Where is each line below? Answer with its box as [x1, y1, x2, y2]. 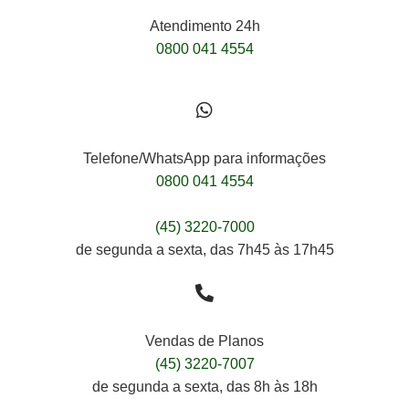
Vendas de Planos [145, 333, 264, 350]
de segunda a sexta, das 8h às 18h [91, 379, 318, 395]
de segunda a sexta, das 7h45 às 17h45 [75, 242, 334, 258]
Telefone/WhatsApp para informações [83, 151, 326, 167]
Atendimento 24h [149, 18, 260, 35]
